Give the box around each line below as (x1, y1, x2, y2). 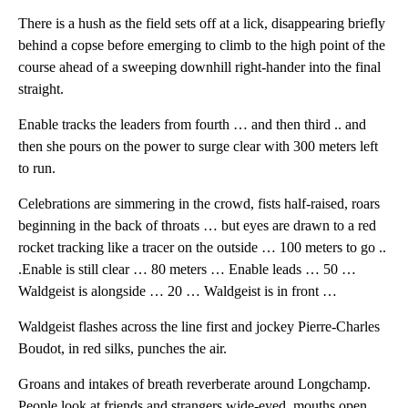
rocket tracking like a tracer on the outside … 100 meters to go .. (18, 240, 386, 256)
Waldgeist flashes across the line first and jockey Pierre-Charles (18, 319, 380, 335)
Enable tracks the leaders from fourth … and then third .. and (18, 117, 366, 133)
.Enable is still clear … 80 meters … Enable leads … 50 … (18, 261, 356, 278)
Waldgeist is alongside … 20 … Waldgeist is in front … (18, 283, 337, 300)
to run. (18, 160, 56, 177)
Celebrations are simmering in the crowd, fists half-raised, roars (18, 196, 380, 212)
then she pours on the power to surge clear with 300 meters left (18, 138, 378, 155)
